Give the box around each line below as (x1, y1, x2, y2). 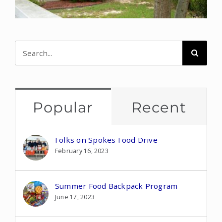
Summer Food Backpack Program (55, 180, 178, 191)
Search (14, 41, 40, 52)
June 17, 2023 (55, 192, 95, 201)
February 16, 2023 (55, 146, 109, 155)
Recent (131, 98, 187, 116)
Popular (33, 98, 94, 116)
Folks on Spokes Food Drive (55, 134, 158, 145)
